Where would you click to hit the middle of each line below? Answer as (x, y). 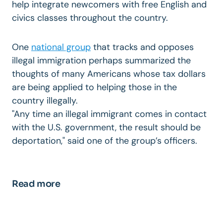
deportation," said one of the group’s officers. (105, 140)
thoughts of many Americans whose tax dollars (109, 74)
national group (61, 47)
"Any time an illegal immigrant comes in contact (109, 114)
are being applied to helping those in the (94, 87)
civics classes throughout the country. (90, 18)
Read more (36, 184)
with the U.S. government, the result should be (106, 127)
